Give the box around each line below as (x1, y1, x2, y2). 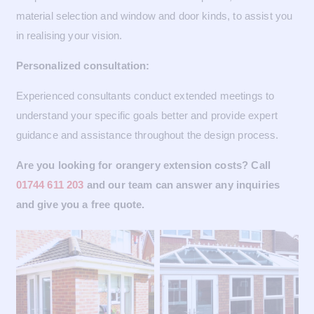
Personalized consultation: (15, 59, 150, 71)
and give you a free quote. (15, 198, 145, 210)
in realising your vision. (15, 29, 123, 41)
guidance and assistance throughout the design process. (15, 128, 279, 141)
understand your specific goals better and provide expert (15, 109, 278, 121)
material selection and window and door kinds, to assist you (15, 9, 293, 22)
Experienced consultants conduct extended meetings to (15, 89, 275, 102)
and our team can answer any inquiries (83, 178, 280, 191)
